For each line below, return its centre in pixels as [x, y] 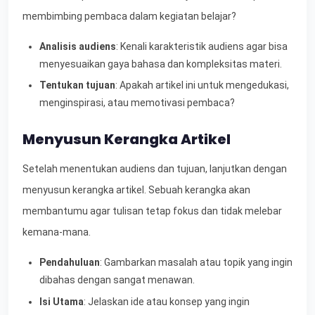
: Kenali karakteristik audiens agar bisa [202, 46]
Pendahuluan [70, 263]
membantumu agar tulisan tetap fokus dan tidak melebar [152, 211]
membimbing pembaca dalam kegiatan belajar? [129, 16]
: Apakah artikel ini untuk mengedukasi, [202, 85]
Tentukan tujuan [77, 85]
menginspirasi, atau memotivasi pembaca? [137, 103]
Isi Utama [62, 301]
